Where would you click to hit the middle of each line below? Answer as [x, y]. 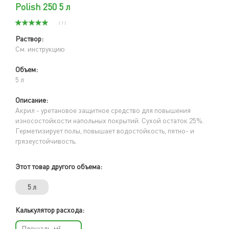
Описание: [32, 100]
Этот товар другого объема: [59, 166]
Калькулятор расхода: [50, 210]
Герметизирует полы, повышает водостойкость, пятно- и [105, 130]
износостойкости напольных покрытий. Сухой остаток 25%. [110, 120]
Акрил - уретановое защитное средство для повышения [103, 110]
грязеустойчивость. [47, 141]
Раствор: [29, 38]
